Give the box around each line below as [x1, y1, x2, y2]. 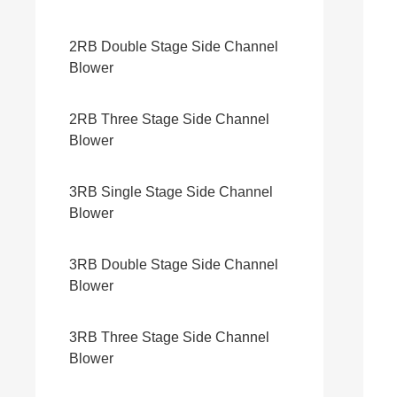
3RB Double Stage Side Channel [69, 257, 278, 272]
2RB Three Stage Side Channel [69, 112, 269, 127]
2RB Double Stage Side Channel [69, 39, 278, 54]
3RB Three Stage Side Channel [69, 330, 269, 345]
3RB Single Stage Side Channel [69, 184, 273, 199]
